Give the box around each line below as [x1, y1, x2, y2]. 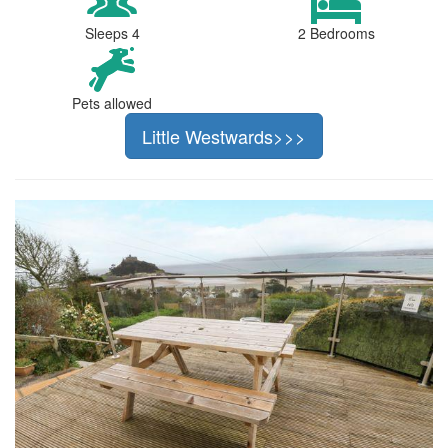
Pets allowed [72, 93, 152, 113]
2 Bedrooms [297, 23, 375, 43]
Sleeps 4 [84, 23, 140, 43]
